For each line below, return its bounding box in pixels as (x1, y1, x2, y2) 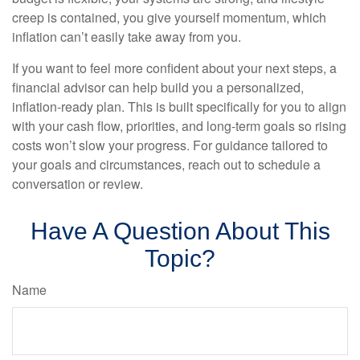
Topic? (145, 245, 215, 272)
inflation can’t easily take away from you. (12, 27, 241, 46)
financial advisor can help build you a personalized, (12, 78, 304, 96)
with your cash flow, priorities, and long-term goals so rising (12, 117, 346, 135)
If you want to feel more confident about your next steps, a (12, 59, 337, 77)
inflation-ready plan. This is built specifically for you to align (12, 97, 346, 116)
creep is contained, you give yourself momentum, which (12, 8, 326, 27)
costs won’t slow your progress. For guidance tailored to (12, 136, 328, 154)
